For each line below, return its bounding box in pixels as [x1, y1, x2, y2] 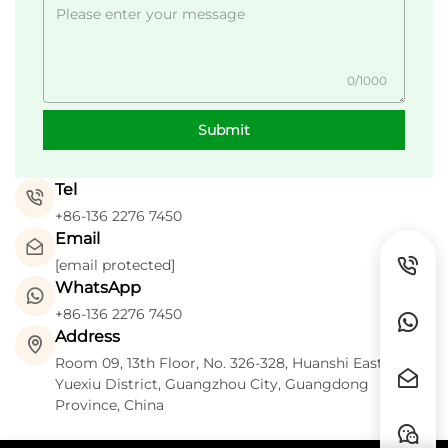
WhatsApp [55, 278, 141, 298]
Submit [198, 121, 250, 140]
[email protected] [55, 256, 175, 275]
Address [55, 327, 120, 347]
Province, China [55, 396, 164, 415]
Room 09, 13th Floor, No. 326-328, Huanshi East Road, [55, 354, 426, 373]
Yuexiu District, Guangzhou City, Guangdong [55, 375, 369, 394]
